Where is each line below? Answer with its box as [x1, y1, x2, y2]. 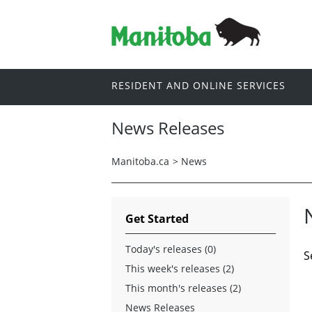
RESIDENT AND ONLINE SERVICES [111, 79, 286, 93]
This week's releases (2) [125, 261, 234, 275]
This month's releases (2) [125, 281, 241, 295]
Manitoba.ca [111, 154, 169, 168]
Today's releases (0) [125, 242, 216, 256]
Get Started [125, 210, 189, 226]
